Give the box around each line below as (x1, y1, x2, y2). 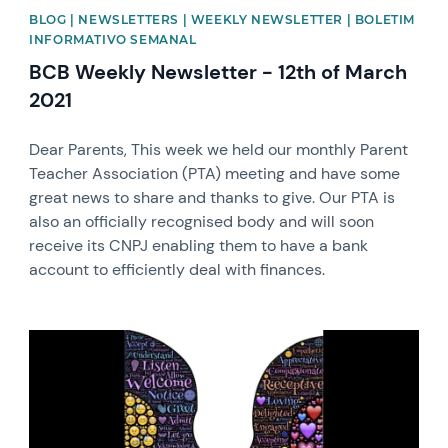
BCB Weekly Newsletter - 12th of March (29, 58, 408, 85)
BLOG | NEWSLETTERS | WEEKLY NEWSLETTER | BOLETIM (29, 11, 415, 27)
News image (28, 327, 118, 349)
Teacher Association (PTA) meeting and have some (29, 162, 401, 184)
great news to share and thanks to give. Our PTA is (29, 186, 396, 208)
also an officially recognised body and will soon (29, 210, 375, 232)
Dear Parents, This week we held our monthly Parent (29, 138, 409, 160)
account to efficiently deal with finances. (29, 258, 326, 280)
